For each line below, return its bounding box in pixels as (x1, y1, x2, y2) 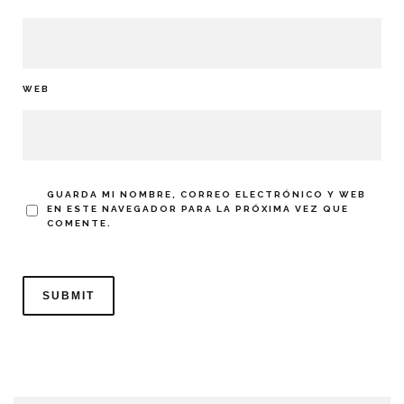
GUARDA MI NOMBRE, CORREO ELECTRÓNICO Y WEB (47, 189, 366, 200)
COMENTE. (47, 218, 112, 229)
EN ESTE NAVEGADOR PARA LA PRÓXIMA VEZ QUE (47, 204, 349, 215)
